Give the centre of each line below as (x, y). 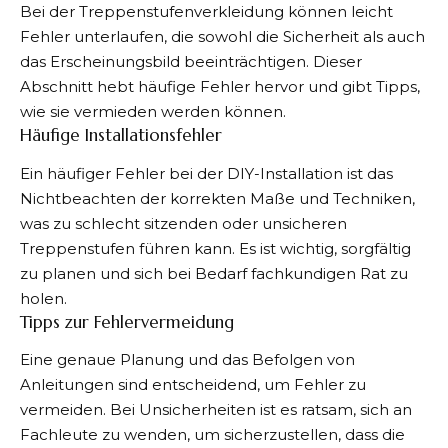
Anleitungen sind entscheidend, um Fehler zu (193, 385)
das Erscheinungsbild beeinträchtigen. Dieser (191, 62)
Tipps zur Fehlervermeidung (127, 321)
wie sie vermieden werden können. (153, 112)
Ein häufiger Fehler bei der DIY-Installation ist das (206, 173)
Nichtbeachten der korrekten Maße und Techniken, (217, 198)
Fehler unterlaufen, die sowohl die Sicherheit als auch (222, 37)
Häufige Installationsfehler (121, 135)
